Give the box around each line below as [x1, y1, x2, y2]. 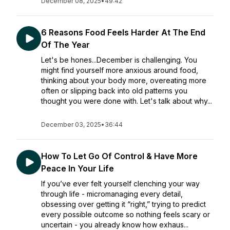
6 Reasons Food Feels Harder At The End [41, 27, 205, 37]
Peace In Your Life [41, 163, 114, 174]
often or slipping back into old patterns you [41, 86, 187, 95]
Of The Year [41, 40, 90, 50]
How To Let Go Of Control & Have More [41, 151, 198, 161]
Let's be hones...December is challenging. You [41, 55, 197, 64]
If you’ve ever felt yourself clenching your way [41, 179, 200, 188]
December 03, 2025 [41, 121, 101, 128]
